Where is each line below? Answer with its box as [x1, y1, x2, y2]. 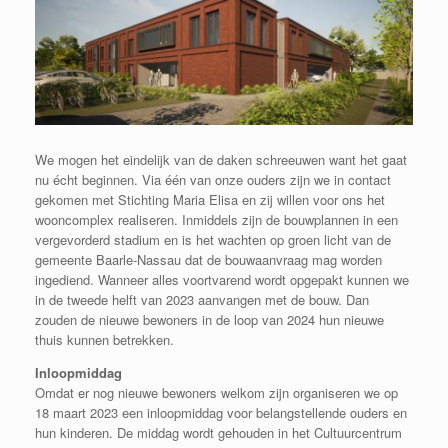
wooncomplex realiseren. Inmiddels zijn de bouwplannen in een [35, 210, 398, 230]
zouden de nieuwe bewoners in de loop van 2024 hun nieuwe [35, 310, 384, 330]
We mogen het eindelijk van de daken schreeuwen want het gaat [35, 150, 407, 170]
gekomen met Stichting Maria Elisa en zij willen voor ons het [35, 190, 385, 210]
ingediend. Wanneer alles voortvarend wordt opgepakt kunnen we [35, 270, 409, 290]
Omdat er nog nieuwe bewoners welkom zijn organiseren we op [35, 383, 398, 403]
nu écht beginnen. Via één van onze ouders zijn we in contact [35, 170, 391, 190]
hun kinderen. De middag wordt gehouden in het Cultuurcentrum [35, 423, 402, 443]
